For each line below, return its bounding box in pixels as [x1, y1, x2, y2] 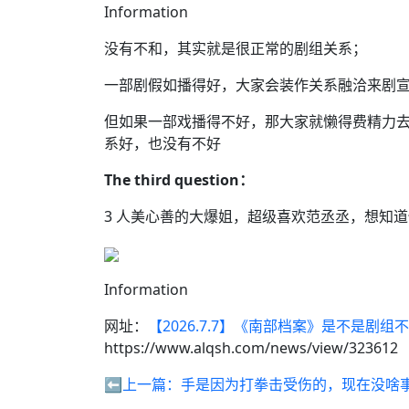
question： [174, 170, 254, 190]
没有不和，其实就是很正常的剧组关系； [104, 38, 367, 58]
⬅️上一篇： [104, 374, 181, 394]
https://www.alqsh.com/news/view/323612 [104, 338, 398, 358]
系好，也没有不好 [104, 133, 221, 153]
